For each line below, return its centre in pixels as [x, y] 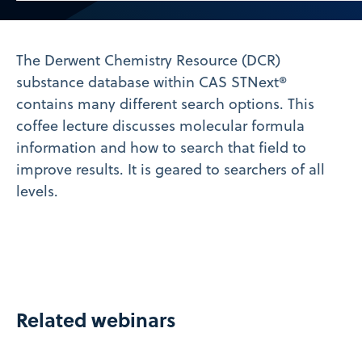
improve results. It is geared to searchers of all [170, 170]
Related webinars [96, 320]
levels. [37, 192]
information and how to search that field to [161, 148]
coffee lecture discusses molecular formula [160, 126]
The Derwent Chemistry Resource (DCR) [148, 61]
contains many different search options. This [165, 104]
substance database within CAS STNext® [152, 82]
